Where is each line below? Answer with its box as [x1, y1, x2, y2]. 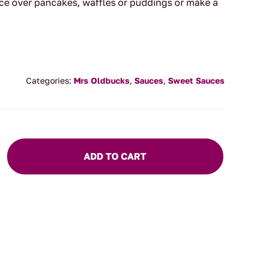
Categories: [25, 75, 74, 86]
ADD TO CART [84, 150, 147, 162]
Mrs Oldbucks [73, 75, 130, 86]
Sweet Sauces [167, 75, 225, 86]
